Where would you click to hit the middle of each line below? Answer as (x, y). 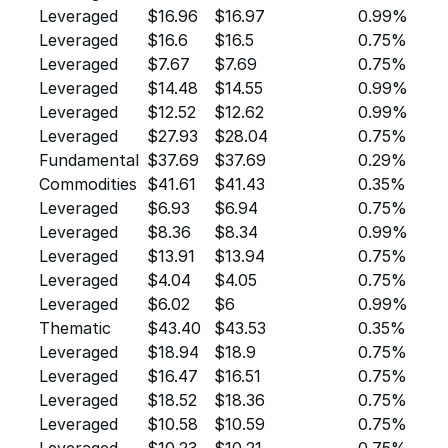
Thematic (75, 327)
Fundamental (89, 159)
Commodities (88, 183)
